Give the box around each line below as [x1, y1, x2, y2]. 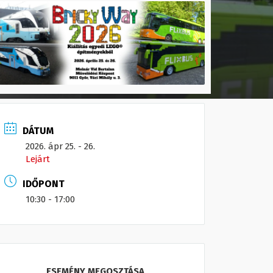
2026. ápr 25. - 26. [26, 140, 95, 152]
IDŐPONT [23, 177, 65, 190]
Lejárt [26, 153, 50, 165]
